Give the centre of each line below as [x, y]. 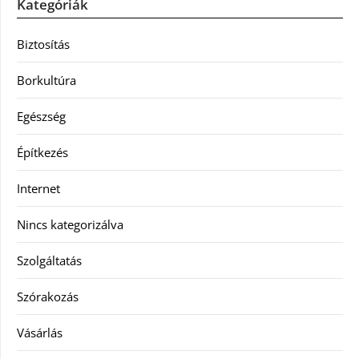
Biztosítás [43, 44]
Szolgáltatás [49, 260]
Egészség [41, 116]
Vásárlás [40, 333]
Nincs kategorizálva [70, 224]
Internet [38, 188]
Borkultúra [46, 80]
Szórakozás [48, 296]
